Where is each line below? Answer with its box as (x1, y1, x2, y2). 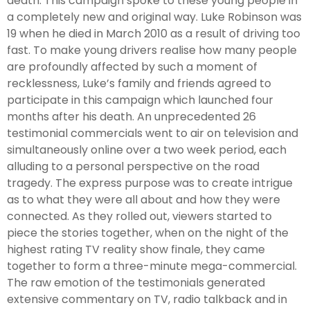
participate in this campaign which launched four (7, 91, 273, 108)
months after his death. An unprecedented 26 (7, 108, 256, 125)
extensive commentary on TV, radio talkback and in (7, 291, 287, 307)
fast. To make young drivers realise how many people (7, 42, 297, 58)
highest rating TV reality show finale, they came (7, 241, 265, 257)
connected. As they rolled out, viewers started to (7, 208, 272, 224)
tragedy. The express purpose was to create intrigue (7, 174, 293, 191)
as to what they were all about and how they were (7, 191, 280, 208)
